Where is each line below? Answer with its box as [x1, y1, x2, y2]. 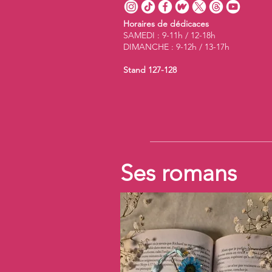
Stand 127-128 [123, 64, 177, 75]
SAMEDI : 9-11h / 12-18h [123, 29, 216, 41]
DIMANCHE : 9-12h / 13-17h [123, 41, 229, 52]
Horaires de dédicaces [123, 18, 209, 29]
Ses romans [120, 158, 237, 187]
